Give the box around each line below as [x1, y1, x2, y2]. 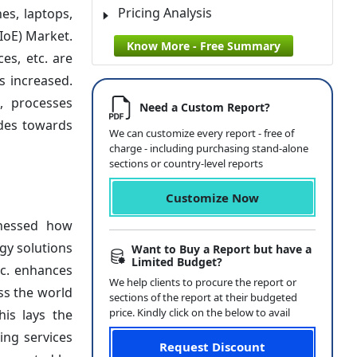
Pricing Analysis [118, 4, 212, 22]
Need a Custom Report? [139, 100, 270, 115]
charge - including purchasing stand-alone [109, 141, 308, 155]
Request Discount [159, 338, 265, 355]
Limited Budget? [131, 254, 223, 269]
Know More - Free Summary [127, 38, 280, 53]
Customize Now [166, 189, 259, 206]
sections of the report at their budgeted [109, 290, 297, 304]
